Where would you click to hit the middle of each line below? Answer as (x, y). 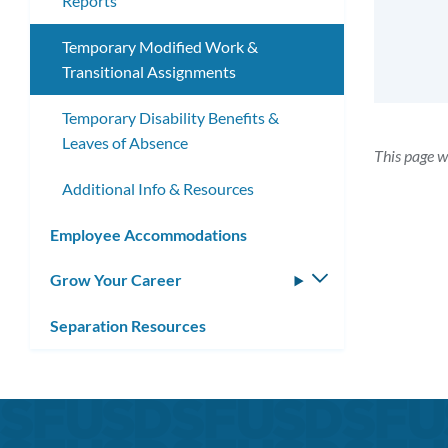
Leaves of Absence (125, 143)
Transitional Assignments (149, 72)
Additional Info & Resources (158, 188)
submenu (360, 305)
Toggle (350, 280)
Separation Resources (128, 326)
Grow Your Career (116, 280)
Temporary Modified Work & (160, 47)
